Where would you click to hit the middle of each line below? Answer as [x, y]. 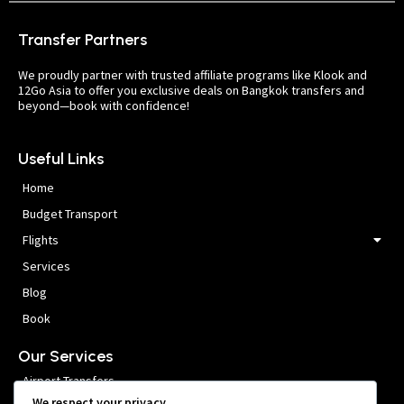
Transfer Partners [83, 40]
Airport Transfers [69, 380]
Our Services [65, 357]
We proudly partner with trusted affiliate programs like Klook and [193, 75]
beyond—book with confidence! [104, 106]
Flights [41, 240]
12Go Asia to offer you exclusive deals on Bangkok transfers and [191, 91]
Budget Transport [70, 214]
